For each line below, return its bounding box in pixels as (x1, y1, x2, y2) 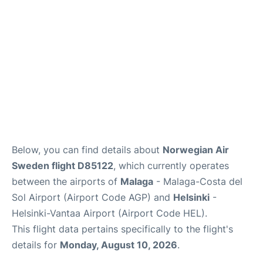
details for (12, 239, 60, 251)
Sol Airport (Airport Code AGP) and (12, 191, 173, 203)
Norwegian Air (163, 144, 229, 156)
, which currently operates (113, 160, 229, 171)
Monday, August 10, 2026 (60, 239, 177, 251)
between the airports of (12, 176, 120, 187)
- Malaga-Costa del (153, 176, 242, 187)
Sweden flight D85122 (12, 160, 113, 171)
